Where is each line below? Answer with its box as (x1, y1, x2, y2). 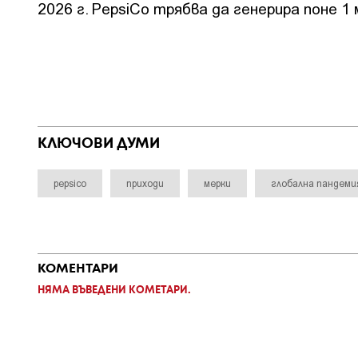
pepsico (54, 177, 86, 189)
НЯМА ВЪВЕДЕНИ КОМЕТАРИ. (38, 285, 191, 295)
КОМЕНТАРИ (38, 262, 118, 275)
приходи (126, 177, 164, 189)
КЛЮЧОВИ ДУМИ (38, 137, 160, 150)
